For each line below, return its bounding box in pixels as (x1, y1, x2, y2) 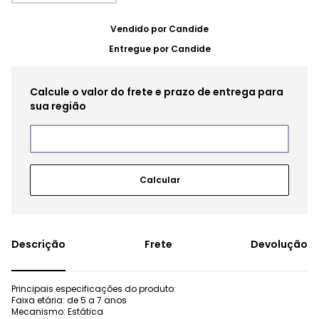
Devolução (251, 237, 308, 251)
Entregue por (108, 43, 171, 55)
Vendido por (110, 23, 169, 35)
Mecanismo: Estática (11, 305, 103, 318)
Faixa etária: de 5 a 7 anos (11, 294, 127, 306)
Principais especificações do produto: (11, 283, 176, 295)
